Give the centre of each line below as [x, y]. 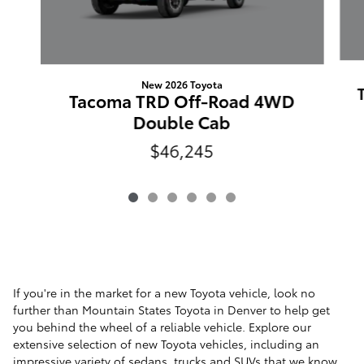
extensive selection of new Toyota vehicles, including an [166, 344]
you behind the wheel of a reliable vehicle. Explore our [162, 327]
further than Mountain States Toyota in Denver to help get [171, 310]
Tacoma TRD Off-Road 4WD [182, 100]
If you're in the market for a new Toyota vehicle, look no [164, 293]
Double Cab [182, 121]
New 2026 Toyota [182, 84]
